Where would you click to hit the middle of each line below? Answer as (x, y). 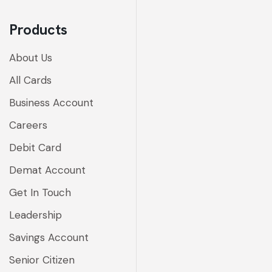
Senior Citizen (42, 260)
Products (38, 29)
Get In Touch (40, 192)
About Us (31, 57)
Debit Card (35, 147)
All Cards (30, 80)
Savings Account (49, 237)
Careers (28, 125)
